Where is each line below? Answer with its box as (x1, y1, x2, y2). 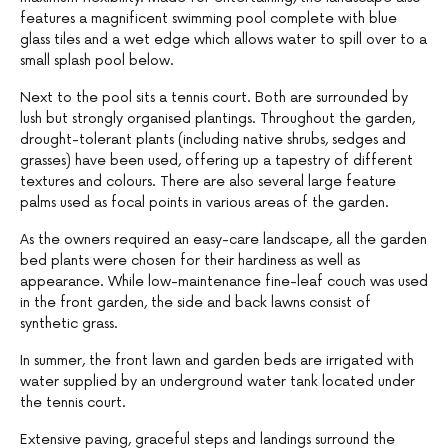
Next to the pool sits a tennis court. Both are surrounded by (20, 89, 408, 107)
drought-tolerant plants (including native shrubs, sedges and (20, 131, 406, 149)
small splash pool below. (20, 52, 174, 70)
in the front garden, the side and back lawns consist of (20, 294, 371, 312)
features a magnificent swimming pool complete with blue (20, 10, 397, 28)
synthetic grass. (20, 315, 118, 333)
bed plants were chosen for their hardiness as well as (20, 252, 360, 270)
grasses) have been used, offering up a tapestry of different (20, 152, 413, 170)
